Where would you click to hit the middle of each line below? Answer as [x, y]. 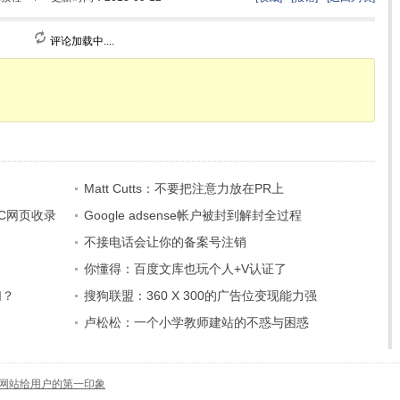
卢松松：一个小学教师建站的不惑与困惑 [196, 322]
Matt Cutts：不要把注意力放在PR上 [184, 188]
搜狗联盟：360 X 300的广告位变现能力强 [200, 296]
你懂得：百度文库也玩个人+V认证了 [185, 269]
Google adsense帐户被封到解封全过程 [193, 215]
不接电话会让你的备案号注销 [165, 242]
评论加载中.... [80, 41]
